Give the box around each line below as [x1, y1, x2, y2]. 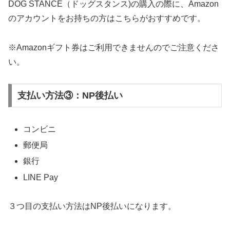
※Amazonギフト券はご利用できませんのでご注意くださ [8, 43, 219, 52]
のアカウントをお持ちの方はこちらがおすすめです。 [8, 13, 205, 23]
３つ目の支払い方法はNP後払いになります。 [8, 202, 176, 211]
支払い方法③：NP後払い [17, 90, 123, 101]
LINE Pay [23, 172, 59, 182]
